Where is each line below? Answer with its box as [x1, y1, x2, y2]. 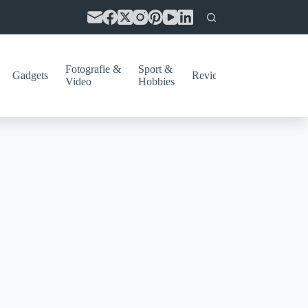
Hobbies [137, 76, 175, 87]
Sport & [137, 63, 173, 75]
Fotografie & [65, 63, 121, 75]
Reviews [191, 69, 230, 81]
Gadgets [12, 69, 48, 81]
